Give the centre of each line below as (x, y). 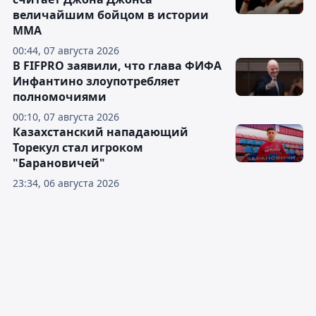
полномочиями (60, 97)
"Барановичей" (59, 163)
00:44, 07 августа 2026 (66, 50)
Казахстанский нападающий (101, 132)
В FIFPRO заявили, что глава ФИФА (117, 66)
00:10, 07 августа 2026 (66, 117)
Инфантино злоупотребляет (96, 81)
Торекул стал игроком (78, 147)
